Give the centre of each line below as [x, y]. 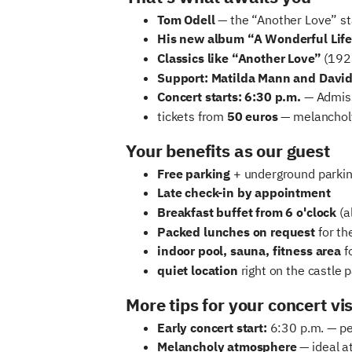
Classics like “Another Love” [239, 58]
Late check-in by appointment [244, 193]
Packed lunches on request [236, 231]
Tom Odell [186, 19]
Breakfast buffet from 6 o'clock [247, 212]
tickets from [192, 116]
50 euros [252, 116]
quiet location [198, 270]
